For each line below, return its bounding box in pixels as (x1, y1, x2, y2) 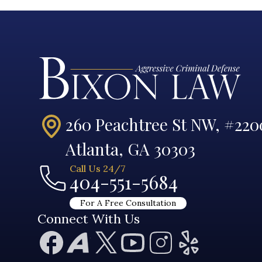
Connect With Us (37, 210, 140, 227)
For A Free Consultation (80, 197, 176, 208)
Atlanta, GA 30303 (65, 137, 195, 160)
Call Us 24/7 (70, 162, 126, 174)
